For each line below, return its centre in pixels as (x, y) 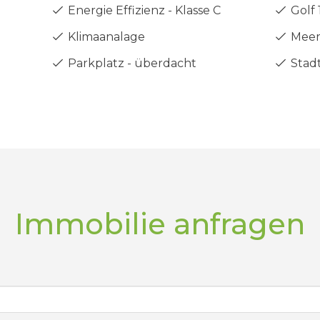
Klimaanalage (105, 37)
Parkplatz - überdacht (130, 63)
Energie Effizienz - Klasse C (142, 10)
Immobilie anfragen (160, 224)
